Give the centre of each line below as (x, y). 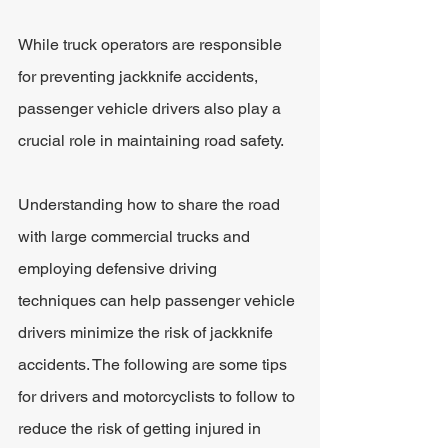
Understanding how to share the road (151, 204)
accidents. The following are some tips (154, 364)
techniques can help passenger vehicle (158, 300)
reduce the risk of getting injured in (141, 428)
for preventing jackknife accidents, (140, 76)
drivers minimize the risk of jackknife (147, 332)
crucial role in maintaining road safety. (151, 140)
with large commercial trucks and (136, 236)
